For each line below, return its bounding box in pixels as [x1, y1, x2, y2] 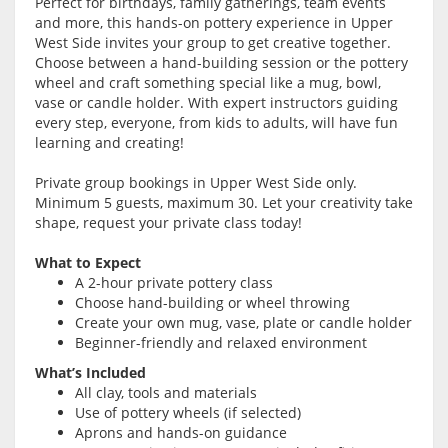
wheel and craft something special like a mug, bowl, [35, 73, 381, 93]
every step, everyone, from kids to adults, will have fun [35, 113, 398, 133]
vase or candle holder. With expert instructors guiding [35, 93, 398, 113]
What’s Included [35, 363, 146, 383]
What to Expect [35, 253, 141, 273]
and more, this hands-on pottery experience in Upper [35, 13, 393, 33]
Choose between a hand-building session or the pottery [35, 53, 408, 73]
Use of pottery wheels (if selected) [75, 403, 301, 423]
